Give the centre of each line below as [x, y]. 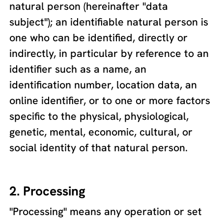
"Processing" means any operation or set [106, 212]
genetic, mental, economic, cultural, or [101, 132]
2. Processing [48, 191]
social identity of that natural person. [99, 147]
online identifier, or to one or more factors [110, 100]
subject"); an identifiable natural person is [109, 22]
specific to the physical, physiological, [99, 116]
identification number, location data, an [103, 84]
